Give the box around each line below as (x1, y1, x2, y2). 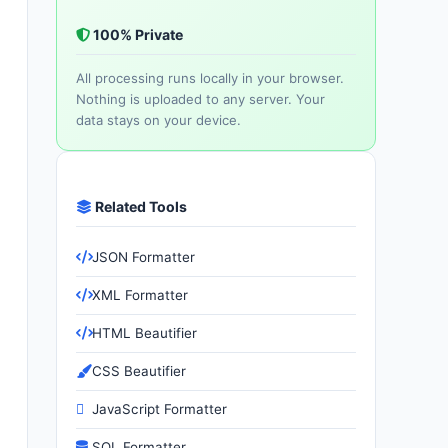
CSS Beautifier (92, 363, 187, 380)
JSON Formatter (92, 249, 196, 266)
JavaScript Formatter (92, 401, 228, 418)
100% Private (90, 26, 184, 44)
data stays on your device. (76, 112, 242, 129)
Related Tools (92, 197, 188, 215)
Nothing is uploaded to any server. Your (76, 91, 326, 108)
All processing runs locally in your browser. (76, 70, 345, 87)
